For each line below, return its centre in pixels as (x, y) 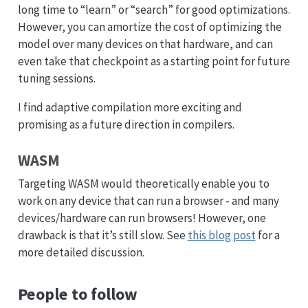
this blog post (221, 235)
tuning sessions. (56, 79)
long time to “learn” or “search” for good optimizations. (154, 10)
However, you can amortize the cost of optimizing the (150, 27)
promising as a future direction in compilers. (126, 125)
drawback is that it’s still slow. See (102, 235)
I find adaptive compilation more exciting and (130, 108)
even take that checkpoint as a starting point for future (154, 62)
